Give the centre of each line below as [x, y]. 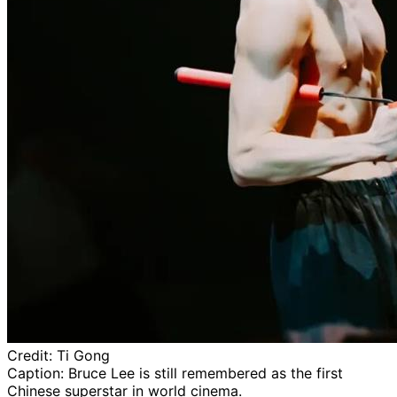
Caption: [38, 373]
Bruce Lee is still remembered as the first [206, 373]
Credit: [32, 355]
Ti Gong [83, 355]
